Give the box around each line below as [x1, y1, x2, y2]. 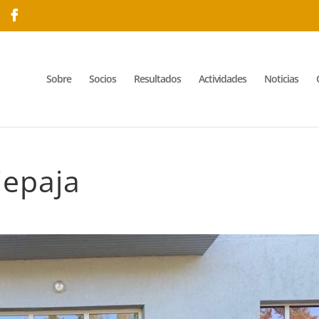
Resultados [133, 71, 181, 85]
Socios [88, 71, 116, 85]
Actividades [198, 71, 246, 85]
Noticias [263, 71, 298, 85]
